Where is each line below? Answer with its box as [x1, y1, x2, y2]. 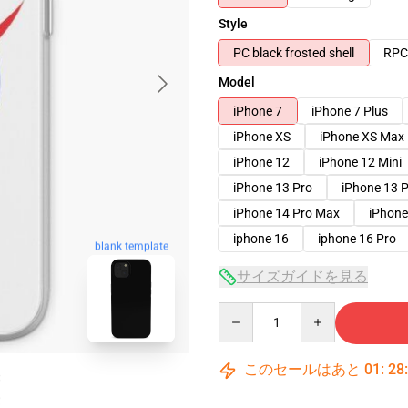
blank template [94, 239, 168, 252]
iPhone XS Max [320, 129, 404, 144]
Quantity [218, 303, 268, 318]
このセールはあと [240, 361, 364, 378]
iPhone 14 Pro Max [233, 206, 340, 220]
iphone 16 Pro [318, 231, 396, 246]
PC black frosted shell [233, 46, 354, 60]
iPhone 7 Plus [311, 104, 388, 118]
